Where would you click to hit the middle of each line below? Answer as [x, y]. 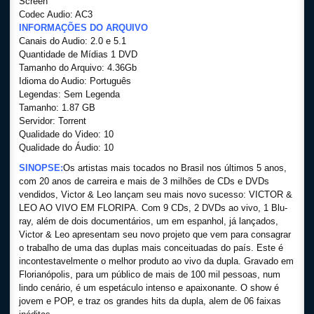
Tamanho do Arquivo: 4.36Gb [78, 68]
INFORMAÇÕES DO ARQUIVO [83, 28]
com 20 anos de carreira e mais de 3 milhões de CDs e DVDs [144, 181]
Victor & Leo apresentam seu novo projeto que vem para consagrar [155, 234]
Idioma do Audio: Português [75, 81]
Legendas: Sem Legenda [69, 94]
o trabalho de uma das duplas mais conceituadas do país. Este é [151, 248]
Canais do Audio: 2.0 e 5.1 [73, 41]
